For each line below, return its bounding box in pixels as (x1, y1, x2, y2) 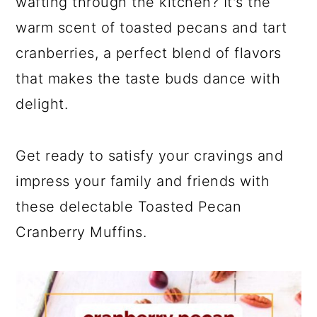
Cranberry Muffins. (16, 224, 147, 241)
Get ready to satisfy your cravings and (16, 147, 284, 164)
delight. (16, 96, 69, 113)
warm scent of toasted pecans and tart (16, 19, 287, 36)
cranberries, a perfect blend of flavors (16, 45, 282, 62)
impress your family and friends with (16, 173, 270, 190)
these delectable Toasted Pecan (16, 198, 242, 215)
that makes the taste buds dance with (16, 70, 281, 87)
